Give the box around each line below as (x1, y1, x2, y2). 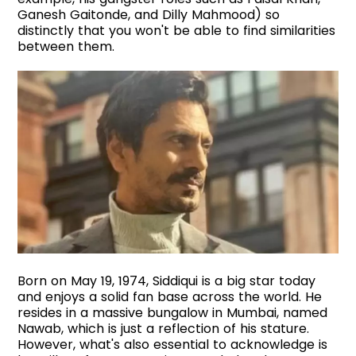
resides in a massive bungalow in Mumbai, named (17, 304, 328, 323)
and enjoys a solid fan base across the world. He (17, 288, 323, 307)
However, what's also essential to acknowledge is (17, 335, 328, 354)
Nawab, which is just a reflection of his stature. (17, 319, 310, 339)
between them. (17, 37, 115, 56)
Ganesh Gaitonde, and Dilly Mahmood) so (17, 5, 281, 24)
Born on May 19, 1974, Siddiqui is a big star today (17, 272, 316, 291)
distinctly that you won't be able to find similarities (17, 21, 336, 40)
